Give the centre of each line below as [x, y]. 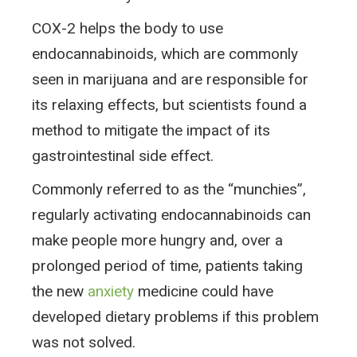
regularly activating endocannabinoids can [171, 214]
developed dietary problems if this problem [175, 316]
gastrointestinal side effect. [123, 155]
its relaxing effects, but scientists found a [169, 104]
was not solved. [84, 342]
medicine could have [204, 291]
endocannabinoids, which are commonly [165, 53]
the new [60, 291]
